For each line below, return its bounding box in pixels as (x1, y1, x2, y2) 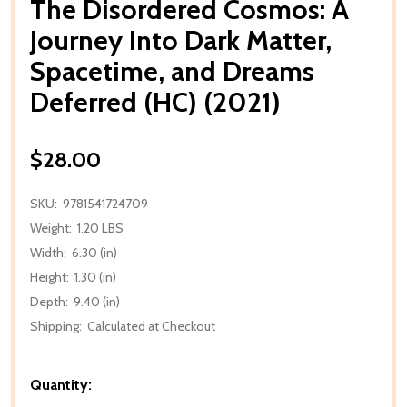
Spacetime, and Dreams (30, 54, 314, 88)
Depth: (30, 293, 68, 310)
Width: (30, 243, 66, 261)
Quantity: (30, 375, 92, 393)
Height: (30, 268, 69, 285)
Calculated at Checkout (87, 317, 215, 334)
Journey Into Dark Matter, (30, 23, 332, 57)
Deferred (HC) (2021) (30, 84, 281, 119)
